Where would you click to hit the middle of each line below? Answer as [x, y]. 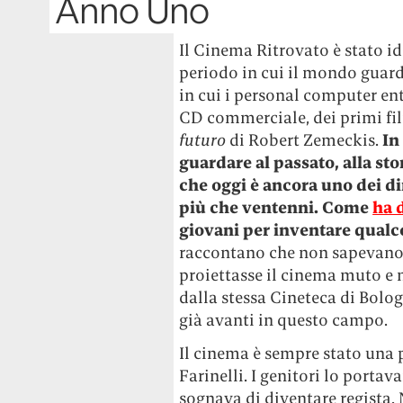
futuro [203, 140]
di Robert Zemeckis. [304, 140]
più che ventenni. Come [276, 207]
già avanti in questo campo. [284, 320]
